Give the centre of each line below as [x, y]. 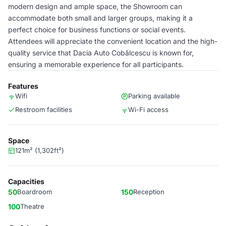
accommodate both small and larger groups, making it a [100, 18]
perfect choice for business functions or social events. [97, 30]
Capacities [26, 181]
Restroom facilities [44, 109]
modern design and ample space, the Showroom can [95, 6]
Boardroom [35, 192]
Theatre [32, 206]
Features [23, 86]
